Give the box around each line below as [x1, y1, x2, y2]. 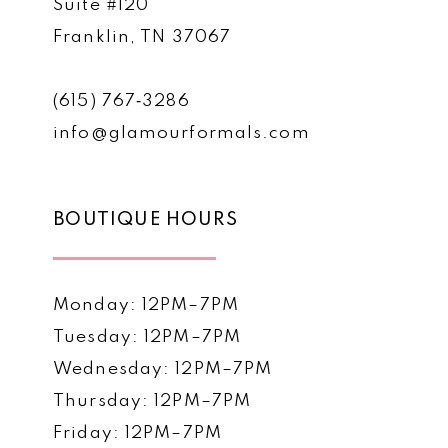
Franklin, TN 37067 [53, 29, 232, 47]
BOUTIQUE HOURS [53, 210, 238, 229]
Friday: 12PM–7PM [53, 424, 222, 442]
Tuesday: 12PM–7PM [53, 328, 242, 346]
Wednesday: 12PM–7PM [53, 360, 273, 378]
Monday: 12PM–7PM [53, 296, 239, 314]
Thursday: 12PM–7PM [53, 392, 252, 410]
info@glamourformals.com [53, 125, 310, 143]
